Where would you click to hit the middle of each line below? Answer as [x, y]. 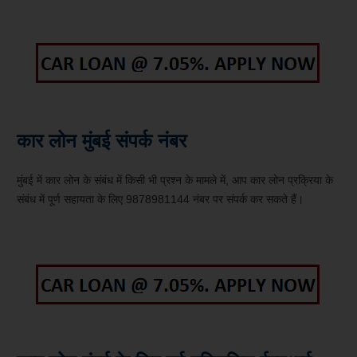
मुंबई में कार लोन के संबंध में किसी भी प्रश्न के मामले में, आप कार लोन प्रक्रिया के [175, 180]
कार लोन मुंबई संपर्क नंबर [102, 141]
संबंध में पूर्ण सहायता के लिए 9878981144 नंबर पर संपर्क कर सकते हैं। [160, 200]
